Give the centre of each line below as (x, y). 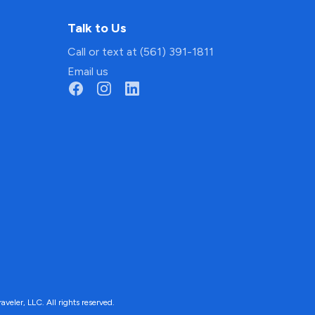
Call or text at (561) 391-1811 (140, 52)
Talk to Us (97, 28)
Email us (88, 71)
